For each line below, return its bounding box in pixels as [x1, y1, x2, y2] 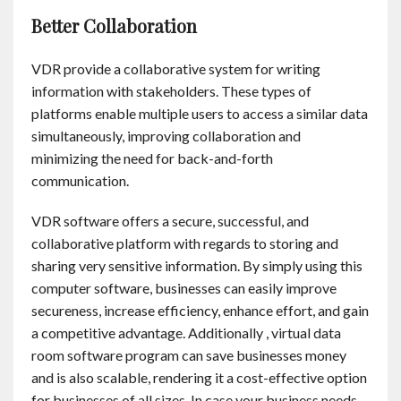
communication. [31, 172, 129, 190]
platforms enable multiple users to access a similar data [31, 105, 368, 123]
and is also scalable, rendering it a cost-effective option [31, 369, 367, 387]
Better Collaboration [31, 13, 197, 38]
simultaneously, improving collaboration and [31, 127, 301, 145]
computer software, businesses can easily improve [31, 279, 337, 297]
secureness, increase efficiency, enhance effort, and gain [31, 302, 369, 320]
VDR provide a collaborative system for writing [31, 60, 320, 78]
